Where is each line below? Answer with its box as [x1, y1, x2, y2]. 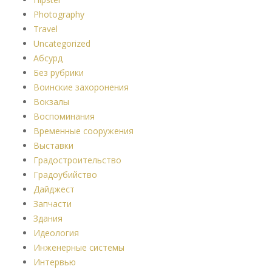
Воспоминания [33, 110, 95, 122]
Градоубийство [33, 168, 97, 180]
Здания [33, 212, 63, 224]
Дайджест [33, 183, 75, 195]
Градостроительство [33, 154, 121, 166]
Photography [33, 8, 84, 20]
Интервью [33, 256, 76, 268]
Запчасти [33, 197, 72, 209]
